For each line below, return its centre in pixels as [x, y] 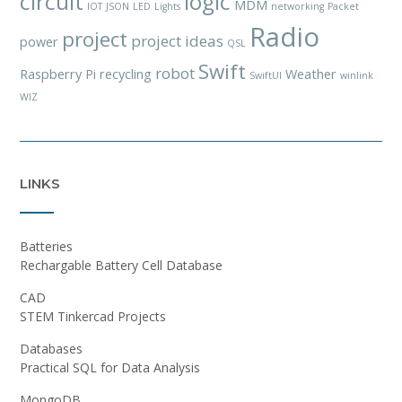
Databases [51, 348]
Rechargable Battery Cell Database [121, 265]
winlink [357, 75]
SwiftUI [266, 75]
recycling [126, 74]
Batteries [46, 246]
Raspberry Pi [58, 74]
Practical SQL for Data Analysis [110, 367]
